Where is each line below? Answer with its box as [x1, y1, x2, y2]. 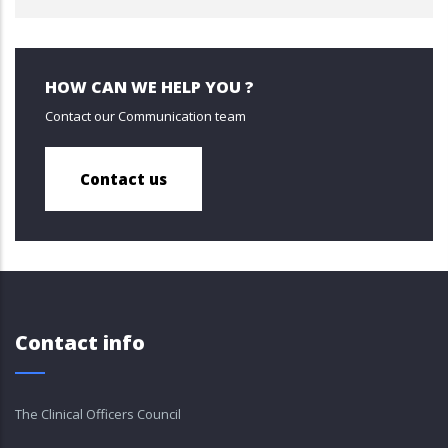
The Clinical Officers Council [15, 405, 181, 424]
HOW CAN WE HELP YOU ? [45, 76, 254, 99]
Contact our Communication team [45, 107, 246, 126]
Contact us [80, 169, 167, 190]
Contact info [15, 329, 145, 357]
